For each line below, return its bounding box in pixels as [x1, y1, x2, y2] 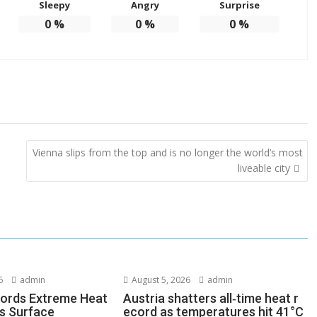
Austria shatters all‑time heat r [123, 291, 299, 306]
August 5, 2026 [129, 274, 191, 287]
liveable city [237, 161, 290, 175]
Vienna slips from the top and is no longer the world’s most [32, 145, 303, 159]
